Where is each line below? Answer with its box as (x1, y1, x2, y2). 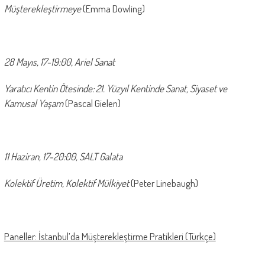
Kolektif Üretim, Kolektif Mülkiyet (4, 177, 131, 189)
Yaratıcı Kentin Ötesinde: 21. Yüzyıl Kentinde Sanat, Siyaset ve (4, 82, 227, 95)
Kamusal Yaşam (4, 97, 65, 109)
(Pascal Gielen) (64, 97, 121, 109)
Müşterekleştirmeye (4, 2, 83, 15)
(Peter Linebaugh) (130, 177, 198, 189)
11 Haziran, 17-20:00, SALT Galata (4, 150, 122, 163)
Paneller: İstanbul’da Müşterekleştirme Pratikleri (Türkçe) (4, 230, 216, 243)
